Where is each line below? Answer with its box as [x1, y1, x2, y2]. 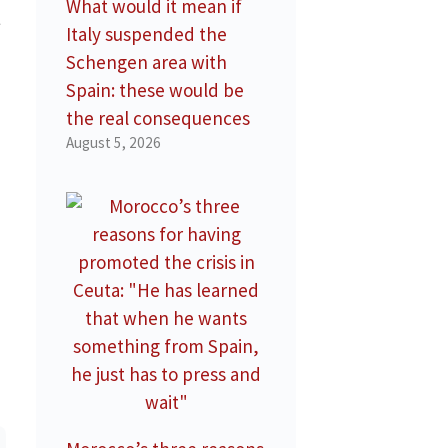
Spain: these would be [66, 78, 244, 103]
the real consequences [66, 106, 250, 131]
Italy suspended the [66, 22, 227, 47]
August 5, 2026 [66, 133, 161, 153]
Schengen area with [66, 50, 227, 75]
